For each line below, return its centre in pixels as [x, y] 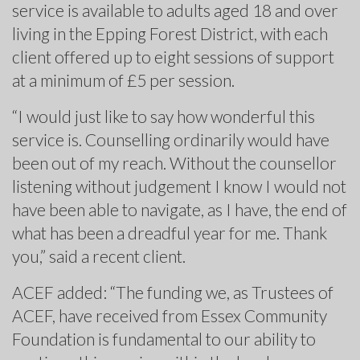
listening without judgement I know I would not [179, 186]
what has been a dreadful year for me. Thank [170, 232]
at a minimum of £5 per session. [123, 80]
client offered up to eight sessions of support [173, 56]
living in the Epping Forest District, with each [170, 33]
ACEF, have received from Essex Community [170, 315]
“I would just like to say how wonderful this [164, 116]
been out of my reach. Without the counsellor [174, 162]
